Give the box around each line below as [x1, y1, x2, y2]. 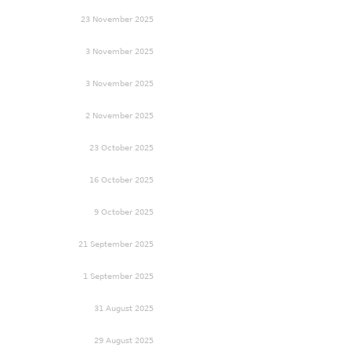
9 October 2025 [94, 207, 154, 216]
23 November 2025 [81, 14, 154, 24]
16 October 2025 [89, 175, 154, 184]
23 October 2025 [89, 143, 154, 152]
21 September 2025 [78, 239, 154, 248]
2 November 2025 [85, 110, 154, 120]
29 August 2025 [94, 335, 154, 345]
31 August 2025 [94, 303, 154, 313]
